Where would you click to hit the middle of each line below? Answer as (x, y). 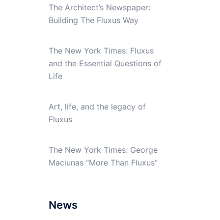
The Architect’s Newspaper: (99, 7)
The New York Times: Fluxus (101, 50)
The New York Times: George (103, 150)
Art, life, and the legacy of (97, 106)
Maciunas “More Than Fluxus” (103, 162)
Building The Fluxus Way (93, 20)
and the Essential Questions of (105, 63)
